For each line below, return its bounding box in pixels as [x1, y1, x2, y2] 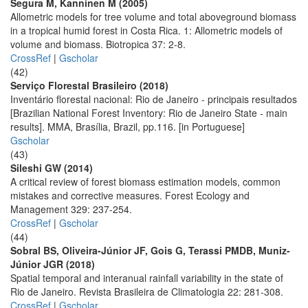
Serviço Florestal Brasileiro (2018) [10, 78, 168, 92]
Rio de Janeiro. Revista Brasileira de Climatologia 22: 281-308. [10, 285, 283, 298]
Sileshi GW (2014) [10, 161, 93, 175]
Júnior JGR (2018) [10, 257, 95, 271]
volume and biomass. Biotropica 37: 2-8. [10, 37, 186, 51]
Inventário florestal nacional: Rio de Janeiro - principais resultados [10, 92, 297, 106]
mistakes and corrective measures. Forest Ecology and [10, 188, 250, 202]
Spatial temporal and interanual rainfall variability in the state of [10, 271, 283, 285]
